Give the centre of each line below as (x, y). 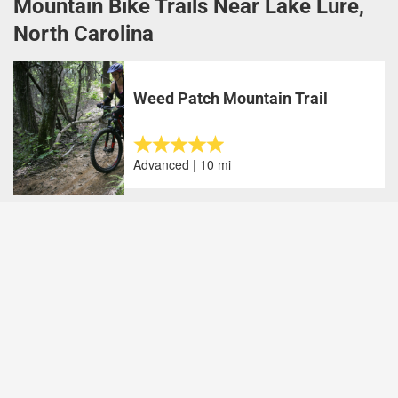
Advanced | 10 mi (183, 164)
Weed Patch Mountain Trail (231, 98)
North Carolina (84, 34)
